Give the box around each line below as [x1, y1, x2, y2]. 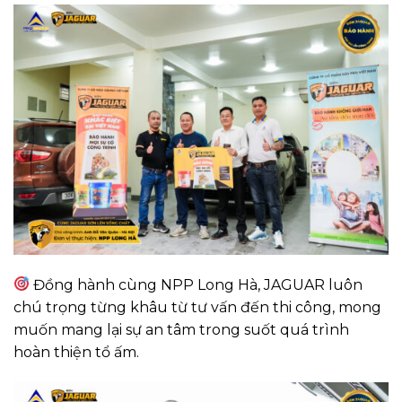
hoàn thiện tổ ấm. [13, 343, 139, 361]
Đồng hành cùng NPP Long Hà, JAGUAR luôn [30, 275, 363, 293]
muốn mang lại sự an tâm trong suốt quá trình [13, 320, 349, 338]
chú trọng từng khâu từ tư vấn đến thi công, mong [13, 298, 381, 316]
